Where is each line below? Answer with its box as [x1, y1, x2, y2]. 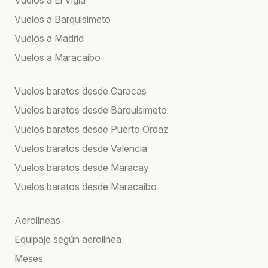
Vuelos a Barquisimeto [14, 13, 111, 25]
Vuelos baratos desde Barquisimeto [14, 103, 167, 116]
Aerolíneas [14, 214, 60, 226]
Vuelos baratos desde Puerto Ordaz [14, 123, 169, 135]
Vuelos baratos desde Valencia [14, 142, 147, 154]
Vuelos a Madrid [14, 32, 84, 44]
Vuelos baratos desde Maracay [14, 161, 149, 173]
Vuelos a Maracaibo [14, 51, 100, 63]
